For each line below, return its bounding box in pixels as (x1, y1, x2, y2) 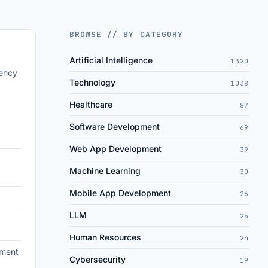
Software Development (69, 121, 160, 132)
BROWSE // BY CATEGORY (69, 29, 183, 39)
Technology (69, 77, 115, 87)
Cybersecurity (69, 254, 126, 264)
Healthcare (69, 99, 112, 109)
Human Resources (69, 232, 141, 242)
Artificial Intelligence (69, 55, 153, 65)
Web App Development (69, 144, 162, 154)
